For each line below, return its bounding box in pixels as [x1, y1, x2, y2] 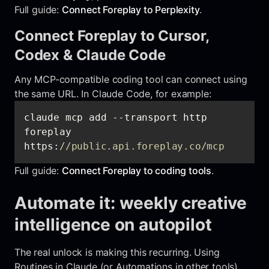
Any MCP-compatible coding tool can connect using [14, 73, 247, 85]
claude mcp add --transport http [24, 111, 207, 123]
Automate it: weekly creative [14, 192, 247, 213]
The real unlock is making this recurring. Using [14, 246, 220, 258]
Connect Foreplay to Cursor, [14, 26, 210, 44]
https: [24, 140, 59, 152]
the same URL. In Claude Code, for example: [14, 87, 211, 100]
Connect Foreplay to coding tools [61, 164, 212, 177]
